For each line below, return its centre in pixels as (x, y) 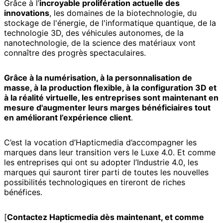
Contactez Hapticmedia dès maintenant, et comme (106, 217)
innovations (27, 13)
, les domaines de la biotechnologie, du (123, 13)
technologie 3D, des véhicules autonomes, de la (94, 33)
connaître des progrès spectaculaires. (75, 53)
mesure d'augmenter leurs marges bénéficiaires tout (107, 107)
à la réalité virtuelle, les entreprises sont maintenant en (111, 97)
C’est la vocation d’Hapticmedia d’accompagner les (100, 142)
